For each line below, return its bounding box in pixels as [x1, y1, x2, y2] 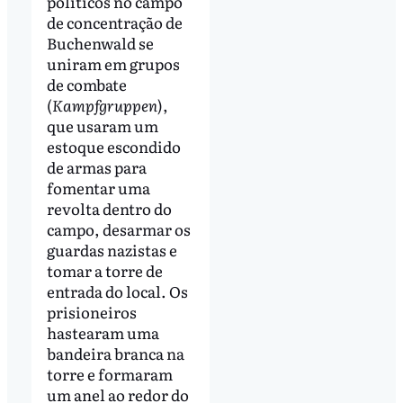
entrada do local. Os [46, 279, 188, 302]
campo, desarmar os [46, 217, 191, 240]
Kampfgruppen [51, 93, 157, 116]
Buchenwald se [46, 31, 154, 54]
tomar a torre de [46, 258, 163, 282]
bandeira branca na [46, 341, 184, 364]
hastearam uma [46, 320, 159, 344]
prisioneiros [46, 300, 137, 323]
